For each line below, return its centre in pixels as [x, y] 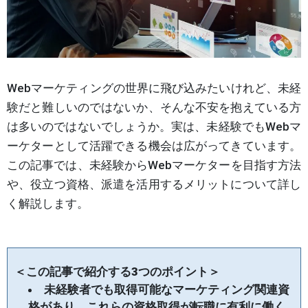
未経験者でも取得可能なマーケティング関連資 [167, 290]
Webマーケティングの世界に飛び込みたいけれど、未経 [154, 88]
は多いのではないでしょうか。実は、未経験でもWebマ [154, 127]
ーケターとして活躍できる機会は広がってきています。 [154, 146]
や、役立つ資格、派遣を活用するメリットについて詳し [154, 185]
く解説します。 [48, 204]
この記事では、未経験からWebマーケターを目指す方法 [154, 165]
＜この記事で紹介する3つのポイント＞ [117, 272]
